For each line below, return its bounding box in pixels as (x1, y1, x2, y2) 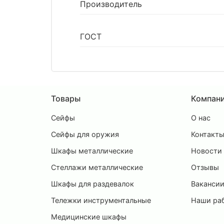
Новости (191, 146, 222, 155)
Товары (51, 93, 80, 103)
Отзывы (191, 162, 219, 171)
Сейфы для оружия (51, 129, 119, 138)
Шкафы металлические (51, 146, 133, 155)
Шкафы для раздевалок (51, 179, 134, 188)
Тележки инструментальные (51, 195, 151, 204)
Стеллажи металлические (51, 162, 143, 171)
